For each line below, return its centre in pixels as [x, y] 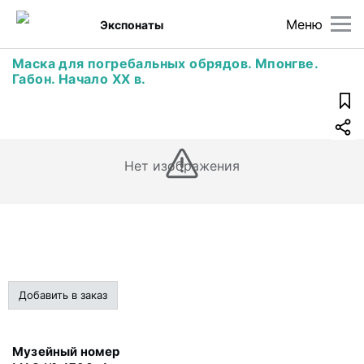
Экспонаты [132, 24]
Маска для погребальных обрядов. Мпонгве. [165, 63]
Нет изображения [182, 166]
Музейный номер [66, 351]
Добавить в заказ [63, 295]
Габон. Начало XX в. [79, 79]
